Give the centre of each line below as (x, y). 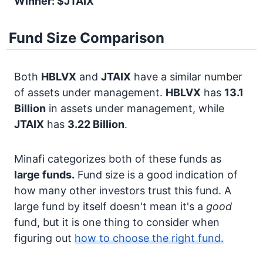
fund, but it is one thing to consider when (117, 222)
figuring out (44, 238)
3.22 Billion (96, 124)
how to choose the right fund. (149, 238)
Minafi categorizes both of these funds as (118, 159)
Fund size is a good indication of (156, 175)
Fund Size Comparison (87, 38)
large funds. (44, 175)
